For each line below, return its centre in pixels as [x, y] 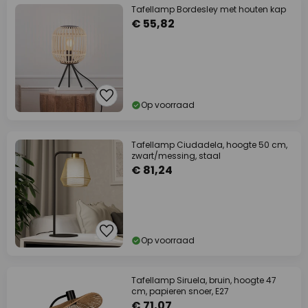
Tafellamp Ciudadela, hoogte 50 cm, [209, 145]
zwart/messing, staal [176, 156]
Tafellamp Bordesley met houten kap [209, 9]
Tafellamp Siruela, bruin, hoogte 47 [204, 280]
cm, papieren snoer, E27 [180, 291]
